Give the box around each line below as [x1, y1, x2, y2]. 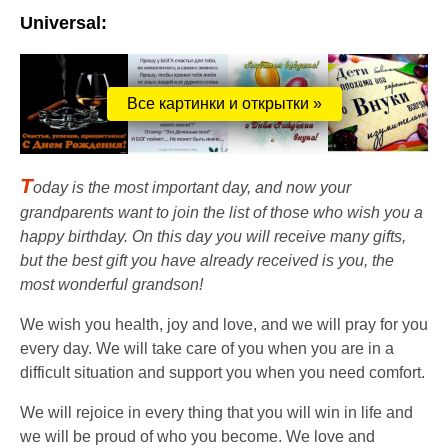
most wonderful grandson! [20, 276, 203, 293]
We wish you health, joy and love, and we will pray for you [20, 316, 428, 333]
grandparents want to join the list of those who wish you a [20, 204, 423, 221]
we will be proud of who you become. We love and [20, 428, 375, 445]
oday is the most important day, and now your [33, 179, 351, 196]
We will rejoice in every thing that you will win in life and [20, 404, 413, 421]
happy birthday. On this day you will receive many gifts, [20, 228, 406, 245]
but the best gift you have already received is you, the [20, 252, 394, 269]
